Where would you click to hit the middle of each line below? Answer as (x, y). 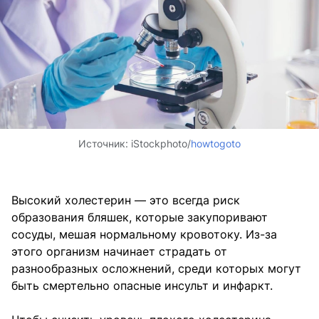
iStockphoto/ (161, 144)
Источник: (105, 144)
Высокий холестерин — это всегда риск (126, 200)
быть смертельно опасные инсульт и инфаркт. (142, 286)
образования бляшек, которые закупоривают (140, 218)
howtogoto (216, 144)
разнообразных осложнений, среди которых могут (156, 269)
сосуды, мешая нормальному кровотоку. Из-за (144, 235)
